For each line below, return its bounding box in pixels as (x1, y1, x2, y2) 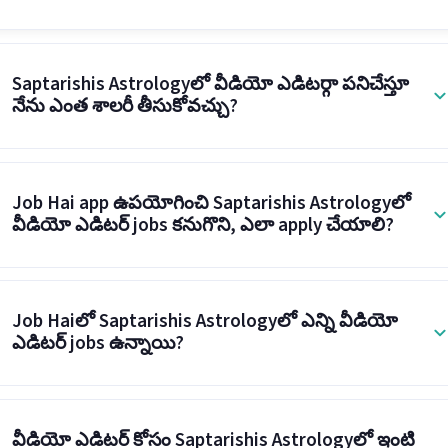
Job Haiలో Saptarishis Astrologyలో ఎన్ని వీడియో (11, 308, 398, 336)
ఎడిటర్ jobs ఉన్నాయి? (11, 330, 184, 358)
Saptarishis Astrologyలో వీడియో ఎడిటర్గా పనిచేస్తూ (11, 70, 409, 98)
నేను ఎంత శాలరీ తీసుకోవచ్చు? (11, 92, 238, 120)
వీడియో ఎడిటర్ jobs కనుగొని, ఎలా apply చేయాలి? (11, 211, 394, 239)
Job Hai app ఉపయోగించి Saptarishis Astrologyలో (11, 189, 411, 217)
